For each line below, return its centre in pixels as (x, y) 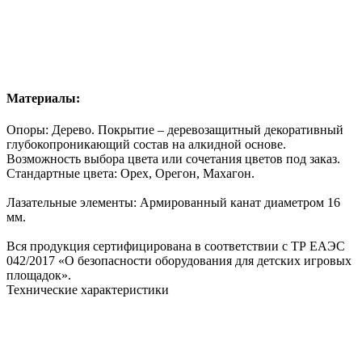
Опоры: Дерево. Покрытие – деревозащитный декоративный (175, 130)
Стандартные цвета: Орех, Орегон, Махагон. (130, 174)
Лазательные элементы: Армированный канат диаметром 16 (173, 203)
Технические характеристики (88, 290)
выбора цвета (121, 159)
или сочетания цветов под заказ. (249, 159)
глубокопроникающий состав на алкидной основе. (146, 145)
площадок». (39, 276)
